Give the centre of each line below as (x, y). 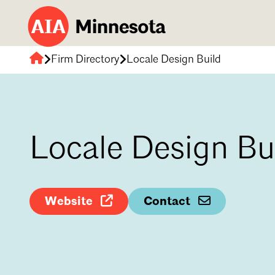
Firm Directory (85, 60)
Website (70, 202)
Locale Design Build (174, 60)
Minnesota (41, 77)
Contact (168, 202)
